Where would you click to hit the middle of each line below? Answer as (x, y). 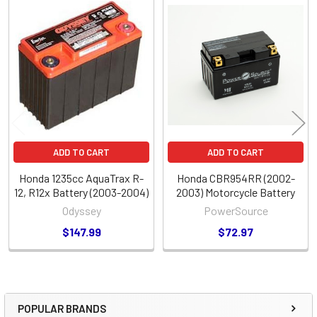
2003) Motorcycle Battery (236, 192)
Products (40, 50)
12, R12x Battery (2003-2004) (81, 192)
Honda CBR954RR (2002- (236, 178)
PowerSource (236, 210)
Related (34, 28)
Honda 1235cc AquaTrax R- (81, 178)
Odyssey (81, 210)
